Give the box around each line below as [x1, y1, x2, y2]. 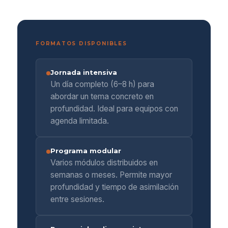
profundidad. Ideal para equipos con [50, 104, 178, 113]
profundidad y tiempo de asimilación [50, 182, 179, 192]
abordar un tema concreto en [50, 92, 154, 101]
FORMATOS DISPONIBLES [36, 40, 127, 46]
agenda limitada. [50, 116, 109, 126]
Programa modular [50, 147, 121, 155]
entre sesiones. [50, 194, 104, 204]
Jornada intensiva [50, 68, 117, 76]
